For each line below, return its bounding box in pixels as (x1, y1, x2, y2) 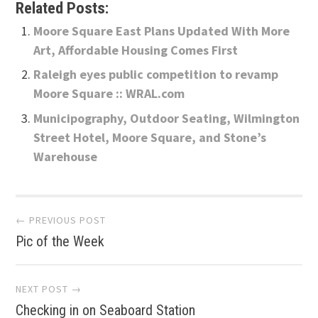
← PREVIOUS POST (16, 214, 106, 227)
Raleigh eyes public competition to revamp (33, 66, 279, 83)
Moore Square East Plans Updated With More (33, 22, 290, 39)
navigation (15, 240, 160, 281)
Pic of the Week (16, 233, 105, 251)
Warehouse (33, 148, 98, 165)
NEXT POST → (16, 282, 82, 295)
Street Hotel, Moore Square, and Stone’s (33, 128, 267, 146)
